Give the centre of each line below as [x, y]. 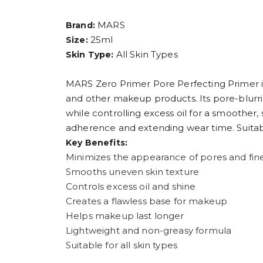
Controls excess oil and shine [131, 187]
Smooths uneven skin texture [133, 172]
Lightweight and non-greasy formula [149, 231]
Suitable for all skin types [122, 245]
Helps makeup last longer [125, 216]
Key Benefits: [97, 143]
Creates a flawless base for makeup [147, 201]
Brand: [80, 26]
